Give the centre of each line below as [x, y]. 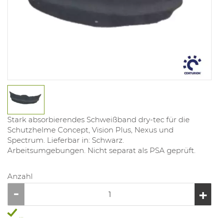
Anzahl [20, 176]
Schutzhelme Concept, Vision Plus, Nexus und [90, 130]
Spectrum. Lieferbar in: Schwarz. [66, 140]
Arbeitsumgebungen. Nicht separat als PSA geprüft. [101, 151]
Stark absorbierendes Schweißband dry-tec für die [99, 120]
